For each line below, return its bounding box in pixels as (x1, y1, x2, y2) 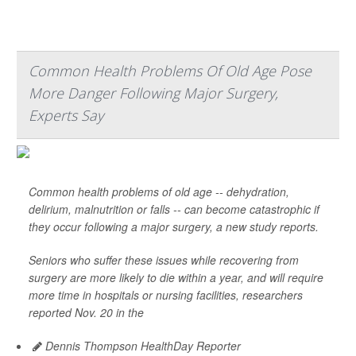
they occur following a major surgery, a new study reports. (29, 219, 319, 234)
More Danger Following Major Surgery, (29, 83, 278, 103)
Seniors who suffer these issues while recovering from (29, 252, 299, 268)
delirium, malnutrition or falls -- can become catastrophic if (29, 201, 319, 217)
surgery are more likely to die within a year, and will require (29, 269, 323, 285)
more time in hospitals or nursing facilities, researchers (29, 287, 303, 303)
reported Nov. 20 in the (29, 304, 144, 320)
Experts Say (29, 106, 103, 125)
